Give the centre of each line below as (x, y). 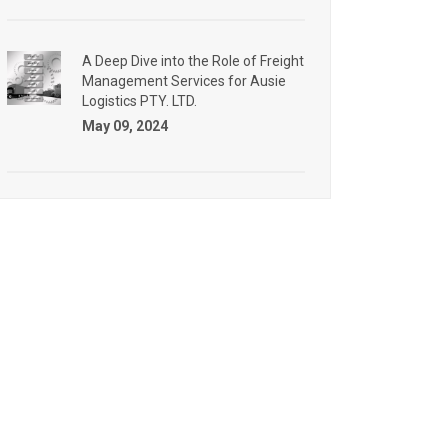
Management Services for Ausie (184, 81)
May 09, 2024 (125, 126)
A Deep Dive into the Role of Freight (193, 61)
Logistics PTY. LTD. (139, 101)
